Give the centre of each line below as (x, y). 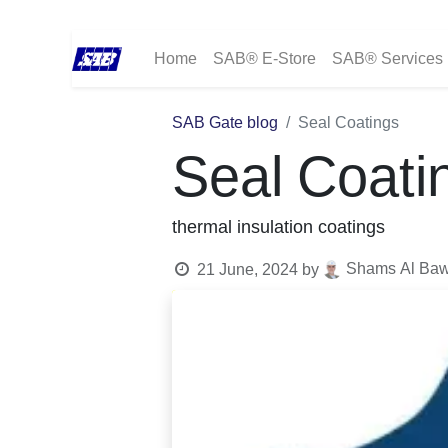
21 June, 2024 (247, 270)
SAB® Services (388, 59)
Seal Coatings (348, 123)
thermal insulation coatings (278, 228)
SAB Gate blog (225, 123)
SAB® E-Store (265, 59)
